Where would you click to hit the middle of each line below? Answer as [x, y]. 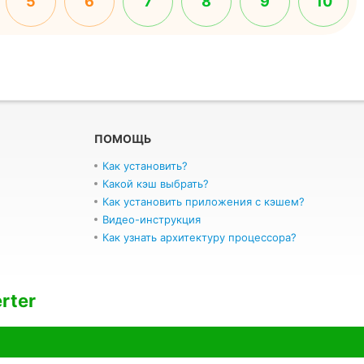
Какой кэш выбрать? [156, 184]
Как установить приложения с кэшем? [204, 201]
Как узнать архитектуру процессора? [199, 237]
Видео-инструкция [152, 219]
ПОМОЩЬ [123, 139]
